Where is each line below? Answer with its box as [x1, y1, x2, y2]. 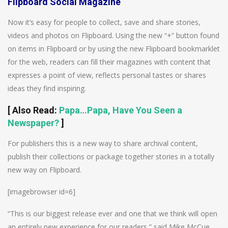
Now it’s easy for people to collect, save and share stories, [8, 17, 201, 27]
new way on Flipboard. [8, 164, 81, 175]
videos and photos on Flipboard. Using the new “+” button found [8, 30, 219, 40]
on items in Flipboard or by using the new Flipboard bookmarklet [8, 43, 220, 53]
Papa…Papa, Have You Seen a [59, 104, 182, 116]
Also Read [12, 104, 54, 116]
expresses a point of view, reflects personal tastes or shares [8, 70, 206, 80]
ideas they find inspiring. [8, 83, 86, 93]
